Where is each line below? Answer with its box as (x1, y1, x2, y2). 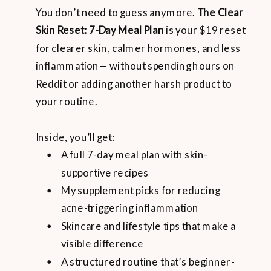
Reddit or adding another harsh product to (35, 77, 232, 91)
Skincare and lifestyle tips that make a (60, 220, 236, 233)
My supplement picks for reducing (60, 184, 220, 197)
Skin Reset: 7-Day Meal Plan (35, 24, 164, 37)
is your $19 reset (163, 24, 246, 37)
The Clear (197, 6, 243, 19)
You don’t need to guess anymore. (35, 6, 198, 19)
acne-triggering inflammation (60, 201, 199, 215)
